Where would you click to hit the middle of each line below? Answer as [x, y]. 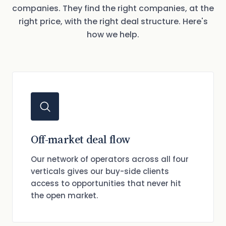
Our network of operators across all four [110, 159]
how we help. [113, 35]
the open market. [64, 195]
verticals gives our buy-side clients [100, 171]
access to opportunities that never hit [106, 183]
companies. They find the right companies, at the [113, 8]
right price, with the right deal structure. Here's [113, 21]
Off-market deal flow [81, 139]
